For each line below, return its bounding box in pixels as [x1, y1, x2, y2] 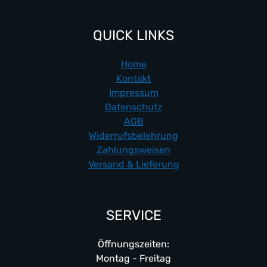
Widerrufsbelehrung [89, 129, 178, 141]
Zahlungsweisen [97, 144, 170, 156]
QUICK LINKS [93, 26, 174, 44]
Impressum [108, 86, 159, 98]
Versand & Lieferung [88, 158, 179, 170]
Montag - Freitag [96, 252, 171, 264]
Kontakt [116, 72, 151, 84]
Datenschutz [105, 101, 162, 113]
